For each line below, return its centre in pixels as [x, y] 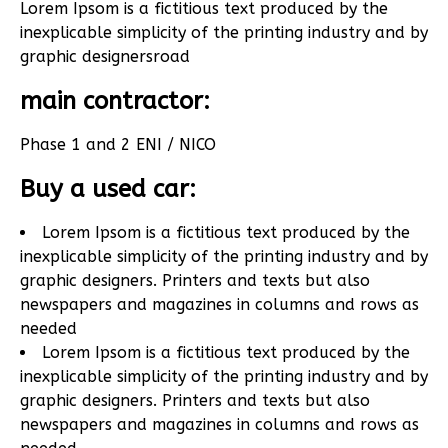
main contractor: [115, 101]
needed [48, 329]
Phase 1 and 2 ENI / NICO [118, 145]
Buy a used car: [108, 189]
